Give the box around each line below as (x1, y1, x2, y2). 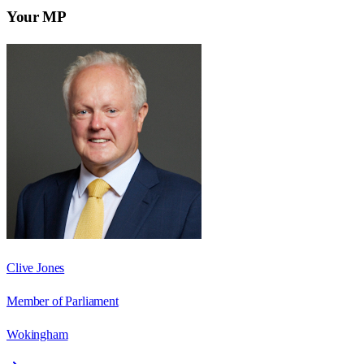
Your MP (6, 7, 67, 25)
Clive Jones (6, 260, 65, 275)
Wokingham (6, 327, 68, 341)
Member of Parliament (6, 293, 119, 308)
